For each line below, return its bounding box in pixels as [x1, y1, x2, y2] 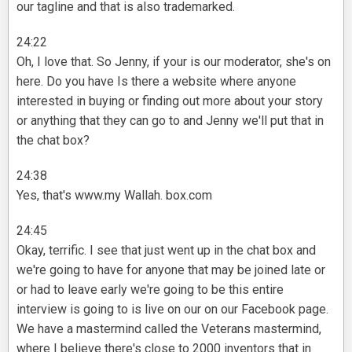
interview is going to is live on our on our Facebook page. [16, 302, 328, 317]
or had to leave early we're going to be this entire [16, 282, 284, 298]
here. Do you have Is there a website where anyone [16, 74, 296, 90]
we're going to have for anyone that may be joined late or [16, 262, 325, 278]
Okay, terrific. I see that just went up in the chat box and [16, 243, 316, 258]
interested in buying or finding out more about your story [16, 93, 323, 109]
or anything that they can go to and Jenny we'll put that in [16, 113, 324, 129]
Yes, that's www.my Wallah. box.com [16, 188, 212, 203]
